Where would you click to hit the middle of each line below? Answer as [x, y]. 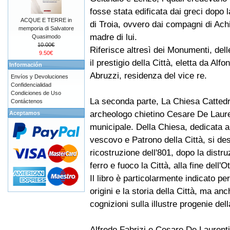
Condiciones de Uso [36, 93]
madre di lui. [113, 37]
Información [26, 65]
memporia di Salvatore [46, 28]
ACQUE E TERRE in [46, 20]
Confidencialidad [31, 85]
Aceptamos [25, 113]
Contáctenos [27, 101]
